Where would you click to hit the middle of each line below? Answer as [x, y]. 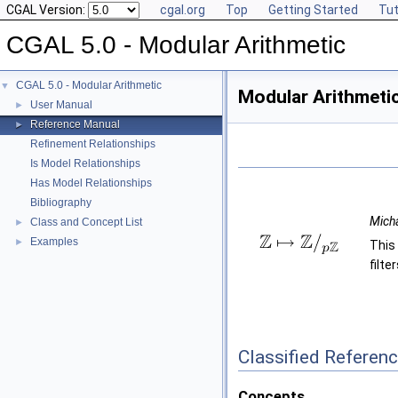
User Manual [61, 105]
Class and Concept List [86, 222]
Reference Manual [75, 124]
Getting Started [313, 10]
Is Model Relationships [85, 163]
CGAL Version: [47, 10]
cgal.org [183, 10]
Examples [54, 242]
